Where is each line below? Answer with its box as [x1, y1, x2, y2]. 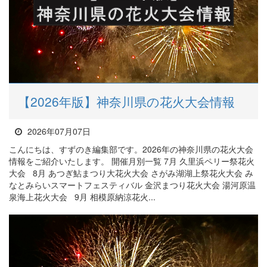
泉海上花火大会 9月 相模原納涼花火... [9, 191, 156, 203]
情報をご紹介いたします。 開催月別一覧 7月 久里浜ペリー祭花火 [9, 155, 254, 167]
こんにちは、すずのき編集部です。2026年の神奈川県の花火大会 [9, 143, 253, 156]
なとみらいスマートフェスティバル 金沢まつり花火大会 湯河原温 [9, 179, 256, 191]
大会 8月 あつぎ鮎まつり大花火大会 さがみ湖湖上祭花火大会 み [9, 167, 253, 179]
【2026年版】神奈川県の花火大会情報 [18, 92, 235, 111]
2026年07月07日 [25, 125, 91, 138]
